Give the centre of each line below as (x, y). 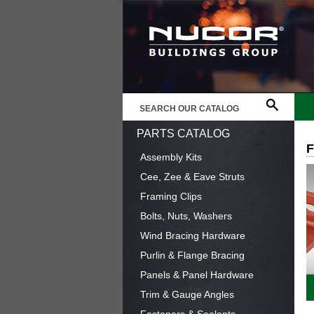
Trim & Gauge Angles (187, 294)
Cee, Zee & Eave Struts (192, 177)
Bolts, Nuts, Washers (186, 216)
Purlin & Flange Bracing (192, 255)
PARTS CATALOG (183, 134)
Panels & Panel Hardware (197, 275)
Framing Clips (171, 196)
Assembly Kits (171, 157)
